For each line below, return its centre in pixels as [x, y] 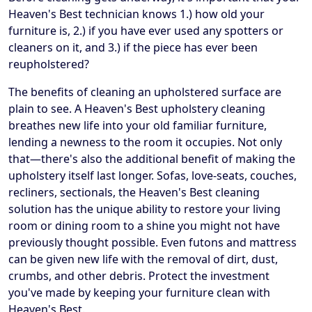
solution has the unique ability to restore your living [145, 209]
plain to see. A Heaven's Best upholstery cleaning [137, 109]
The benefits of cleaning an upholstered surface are [145, 92]
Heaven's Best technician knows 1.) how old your [136, 14]
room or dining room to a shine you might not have [144, 226]
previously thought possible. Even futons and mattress [153, 243]
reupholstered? [49, 64]
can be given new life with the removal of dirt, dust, [143, 259]
